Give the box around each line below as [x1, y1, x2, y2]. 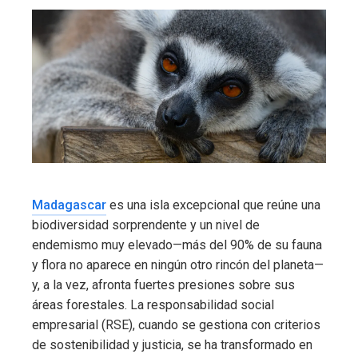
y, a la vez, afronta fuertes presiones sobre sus [32, 277, 295, 293]
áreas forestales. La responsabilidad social [32, 297, 274, 313]
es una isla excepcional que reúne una [106, 197, 320, 213]
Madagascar [32, 197, 106, 213]
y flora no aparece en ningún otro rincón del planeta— [32, 257, 324, 273]
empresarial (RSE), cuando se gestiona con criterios [32, 317, 320, 333]
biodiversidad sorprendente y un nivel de [32, 217, 260, 233]
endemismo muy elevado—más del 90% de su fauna [32, 237, 322, 253]
